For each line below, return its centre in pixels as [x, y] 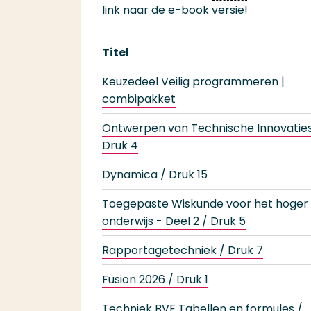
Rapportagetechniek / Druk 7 [183, 250]
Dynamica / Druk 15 [155, 175]
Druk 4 [120, 145]
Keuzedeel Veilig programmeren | [193, 82]
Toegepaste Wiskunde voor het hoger [205, 204]
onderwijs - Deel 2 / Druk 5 [174, 221]
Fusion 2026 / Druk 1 [155, 279]
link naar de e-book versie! [176, 10]
